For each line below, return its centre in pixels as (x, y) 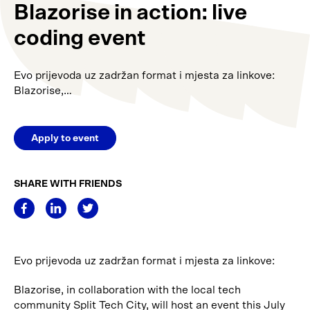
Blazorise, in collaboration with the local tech (127, 290)
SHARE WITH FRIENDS (68, 184)
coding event (80, 38)
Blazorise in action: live (130, 13)
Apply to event (65, 138)
